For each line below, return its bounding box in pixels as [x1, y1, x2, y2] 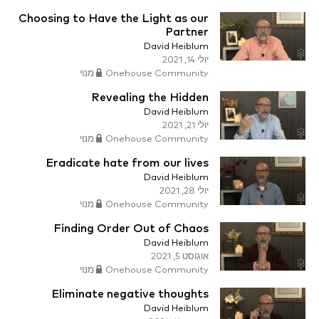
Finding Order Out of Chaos [53, 223, 209, 235]
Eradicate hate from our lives [46, 157, 209, 169]
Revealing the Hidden [91, 92, 209, 104]
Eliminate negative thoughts [51, 288, 209, 300]
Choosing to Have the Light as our [19, 13, 209, 25]
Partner [165, 26, 209, 38]
